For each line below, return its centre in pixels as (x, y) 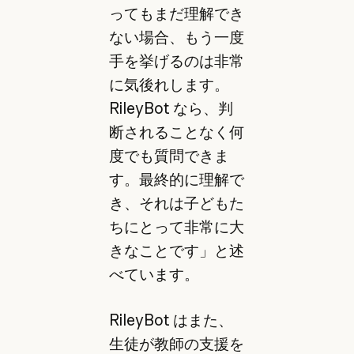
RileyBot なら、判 (171, 108)
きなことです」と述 (176, 250)
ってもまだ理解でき (176, 13)
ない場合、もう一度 (176, 37)
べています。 (154, 274)
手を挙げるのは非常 (176, 60)
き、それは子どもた (176, 203)
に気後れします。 (169, 84)
